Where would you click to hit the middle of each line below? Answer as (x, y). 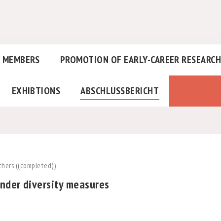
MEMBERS (21, 60)
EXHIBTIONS (36, 91)
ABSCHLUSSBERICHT (117, 91)
